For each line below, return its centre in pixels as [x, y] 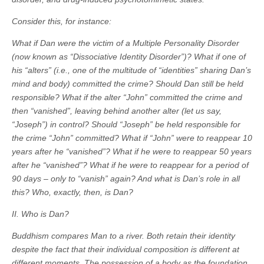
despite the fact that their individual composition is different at [126, 250]
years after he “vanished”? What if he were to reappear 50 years [132, 152]
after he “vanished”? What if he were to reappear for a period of [130, 165]
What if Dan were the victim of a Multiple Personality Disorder [126, 43]
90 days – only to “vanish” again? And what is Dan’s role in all [126, 179]
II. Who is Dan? [40, 214]
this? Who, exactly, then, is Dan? [72, 192]
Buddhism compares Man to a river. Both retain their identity [123, 236]
